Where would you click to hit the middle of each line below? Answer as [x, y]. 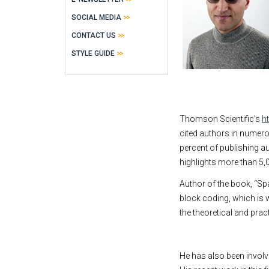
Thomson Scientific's [221, 119]
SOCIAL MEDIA [96, 17]
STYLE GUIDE [93, 53]
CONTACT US [94, 35]
